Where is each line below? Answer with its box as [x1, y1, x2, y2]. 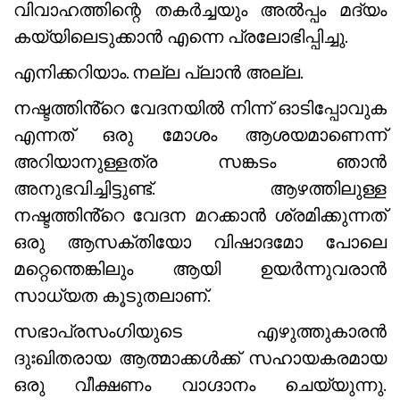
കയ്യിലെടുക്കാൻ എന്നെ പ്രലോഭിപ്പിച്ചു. [13, 24, 348, 48]
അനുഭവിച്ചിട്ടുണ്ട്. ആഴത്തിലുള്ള [13, 176, 387, 200]
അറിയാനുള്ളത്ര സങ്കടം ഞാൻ [13, 149, 387, 173]
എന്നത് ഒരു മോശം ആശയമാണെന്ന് [13, 122, 387, 146]
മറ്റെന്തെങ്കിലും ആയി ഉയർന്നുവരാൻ [13, 256, 387, 280]
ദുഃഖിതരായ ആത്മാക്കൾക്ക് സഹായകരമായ [13, 346, 387, 370]
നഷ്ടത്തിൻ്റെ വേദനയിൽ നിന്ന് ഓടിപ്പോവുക [13, 96, 387, 120]
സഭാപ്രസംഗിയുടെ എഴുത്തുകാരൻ [13, 319, 387, 343]
